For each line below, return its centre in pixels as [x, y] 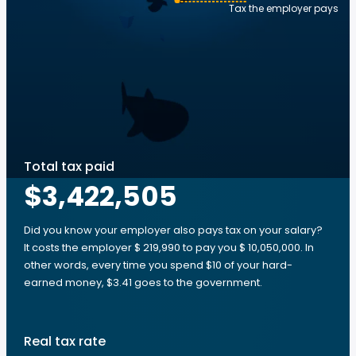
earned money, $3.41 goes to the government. [143, 282]
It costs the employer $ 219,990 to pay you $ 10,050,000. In [169, 248]
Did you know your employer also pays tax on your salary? [173, 230]
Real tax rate [65, 341]
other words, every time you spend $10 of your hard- [158, 265]
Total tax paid [69, 166]
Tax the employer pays [284, 8]
